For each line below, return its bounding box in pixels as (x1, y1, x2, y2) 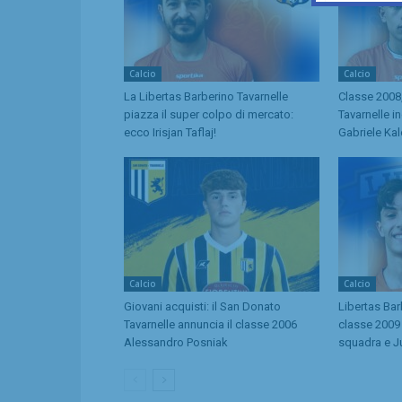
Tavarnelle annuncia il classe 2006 (124, 317, 297, 331)
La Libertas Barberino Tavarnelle (124, 89, 288, 103)
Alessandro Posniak (124, 335, 228, 349)
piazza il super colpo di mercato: (124, 107, 293, 121)
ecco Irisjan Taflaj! (124, 125, 216, 139)
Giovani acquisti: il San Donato (124, 299, 281, 313)
